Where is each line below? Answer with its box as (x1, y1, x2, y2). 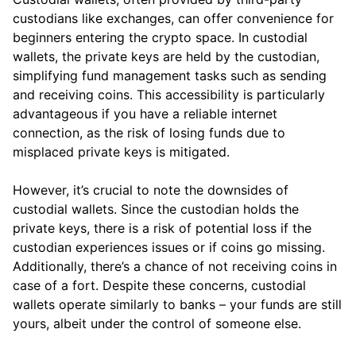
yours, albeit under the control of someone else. (13, 315, 301, 332)
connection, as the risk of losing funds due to (13, 125, 285, 141)
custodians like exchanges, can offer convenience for (13, 10, 334, 27)
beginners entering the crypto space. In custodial (13, 29, 308, 46)
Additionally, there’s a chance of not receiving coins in (13, 258, 337, 275)
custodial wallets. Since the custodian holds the (13, 201, 299, 218)
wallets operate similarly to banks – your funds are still (13, 296, 342, 313)
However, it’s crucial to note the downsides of (13, 182, 288, 199)
